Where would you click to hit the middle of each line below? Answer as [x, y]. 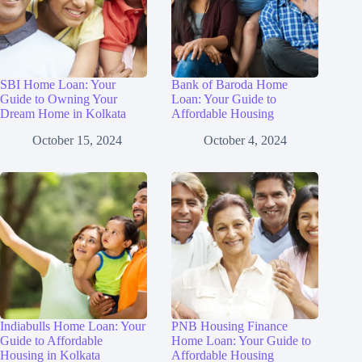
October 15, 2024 [77, 141]
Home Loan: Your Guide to [242, 341]
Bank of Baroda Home [230, 85]
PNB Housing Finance [230, 326]
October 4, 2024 [246, 141]
